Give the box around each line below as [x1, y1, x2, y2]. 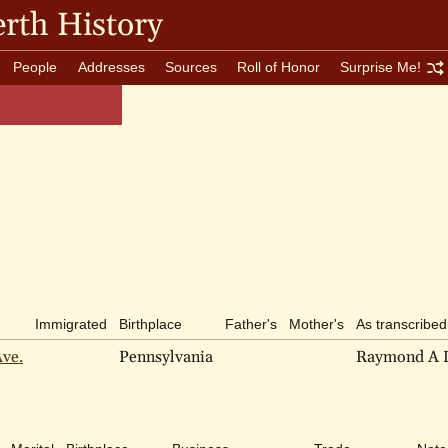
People [13, 59, 58, 75]
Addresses [77, 59, 145, 75]
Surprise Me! [339, 59, 421, 75]
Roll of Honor [236, 59, 320, 75]
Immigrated [35, 316, 107, 332]
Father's [225, 316, 277, 332]
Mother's [289, 316, 344, 332]
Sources [164, 59, 217, 75]
